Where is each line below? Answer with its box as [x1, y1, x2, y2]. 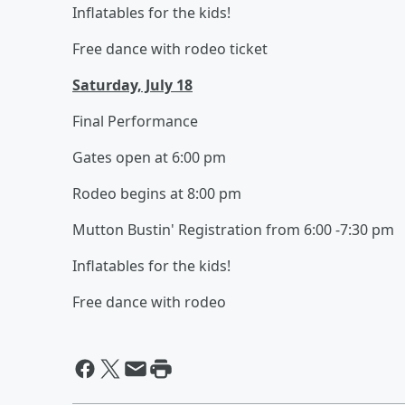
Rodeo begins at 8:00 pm [72, 183, 241, 203]
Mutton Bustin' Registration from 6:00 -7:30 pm [72, 219, 394, 240]
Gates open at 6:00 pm [72, 146, 226, 167]
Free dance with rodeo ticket [72, 38, 268, 59]
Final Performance [72, 110, 198, 131]
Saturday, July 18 [72, 74, 193, 95]
